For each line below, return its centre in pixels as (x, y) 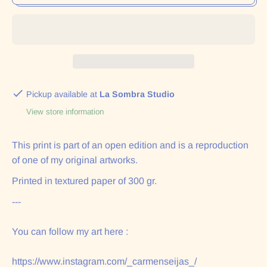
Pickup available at (63, 94)
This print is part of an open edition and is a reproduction (130, 145)
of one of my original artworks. (75, 160)
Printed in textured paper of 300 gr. (84, 181)
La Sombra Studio (137, 94)
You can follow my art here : (70, 232)
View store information (65, 112)
